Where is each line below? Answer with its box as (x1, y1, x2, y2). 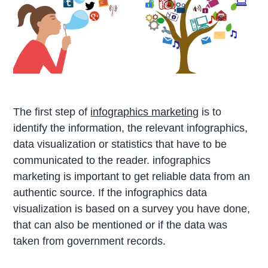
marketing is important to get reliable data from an (13, 170, 251, 183)
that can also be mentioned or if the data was (13, 219, 228, 232)
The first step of (13, 106, 91, 118)
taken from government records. (13, 235, 166, 248)
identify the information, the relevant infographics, (13, 122, 248, 135)
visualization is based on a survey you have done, (13, 203, 251, 215)
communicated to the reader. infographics (13, 154, 211, 167)
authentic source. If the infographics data (13, 187, 208, 199)
